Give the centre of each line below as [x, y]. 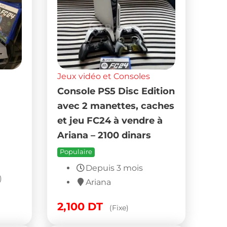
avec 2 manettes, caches [116, 106]
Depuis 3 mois [115, 168]
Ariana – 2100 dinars [104, 135]
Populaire [76, 152]
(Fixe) [119, 208]
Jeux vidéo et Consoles [104, 77]
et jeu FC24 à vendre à [110, 121]
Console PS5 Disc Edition [116, 91]
